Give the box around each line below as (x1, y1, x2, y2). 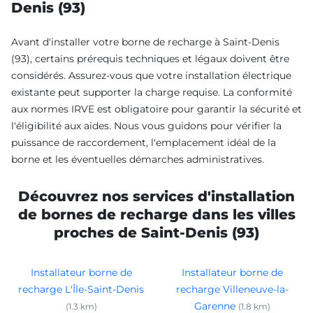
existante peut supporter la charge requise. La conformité (11, 85, 292, 99)
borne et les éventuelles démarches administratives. (11, 152, 264, 166)
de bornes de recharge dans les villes (17, 205, 296, 223)
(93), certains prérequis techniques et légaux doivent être (11, 52, 289, 65)
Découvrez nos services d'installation (18, 187, 295, 205)
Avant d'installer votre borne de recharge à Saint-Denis (11, 35, 279, 48)
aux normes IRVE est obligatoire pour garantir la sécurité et (11, 102, 302, 115)
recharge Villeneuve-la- (175, 282, 289, 296)
